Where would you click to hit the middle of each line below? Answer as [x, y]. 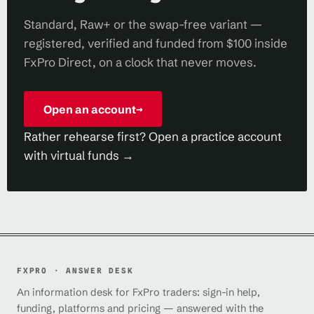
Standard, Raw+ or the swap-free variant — [143, 24]
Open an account [89, 109]
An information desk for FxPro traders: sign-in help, [138, 292]
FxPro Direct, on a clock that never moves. [140, 62]
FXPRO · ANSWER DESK [75, 270]
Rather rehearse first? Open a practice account [153, 136]
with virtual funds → [79, 155]
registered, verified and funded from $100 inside [156, 43]
